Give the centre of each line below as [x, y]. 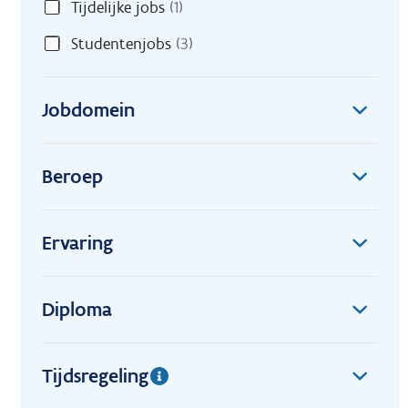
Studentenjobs [121, 44]
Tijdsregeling [95, 376]
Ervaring [77, 243]
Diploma [77, 310]
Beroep [72, 177]
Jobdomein [88, 110]
